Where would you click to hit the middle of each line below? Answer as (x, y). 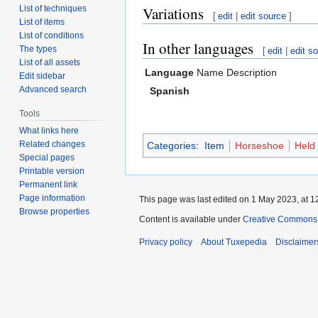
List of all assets (50, 62)
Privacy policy (166, 242)
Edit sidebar (43, 76)
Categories (171, 145)
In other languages (198, 49)
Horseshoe (259, 145)
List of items (42, 22)
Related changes (53, 144)
